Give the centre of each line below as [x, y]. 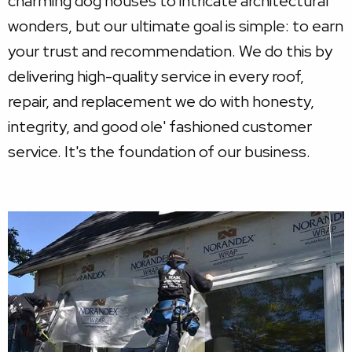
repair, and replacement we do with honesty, [161, 102]
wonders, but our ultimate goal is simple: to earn [176, 26]
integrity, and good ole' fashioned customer [160, 127]
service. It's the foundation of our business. [159, 152]
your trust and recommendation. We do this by [170, 51]
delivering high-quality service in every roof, [156, 77]
